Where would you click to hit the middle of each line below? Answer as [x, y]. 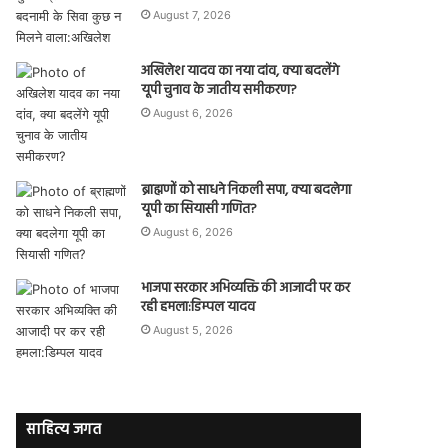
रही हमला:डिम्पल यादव [198, 307]
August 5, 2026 [193, 330]
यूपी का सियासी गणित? [199, 209]
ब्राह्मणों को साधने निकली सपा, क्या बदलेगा [246, 190]
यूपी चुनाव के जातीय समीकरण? [219, 90]
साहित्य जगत [64, 430]
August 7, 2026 [192, 15]
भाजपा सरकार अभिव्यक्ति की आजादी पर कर [246, 288]
